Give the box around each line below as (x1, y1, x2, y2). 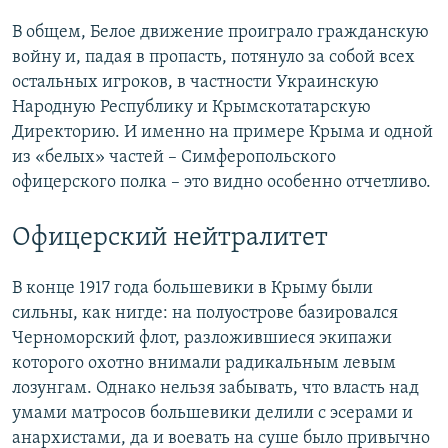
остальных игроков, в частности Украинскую (12, 72, 379, 92)
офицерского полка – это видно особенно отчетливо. (12, 172, 431, 192)
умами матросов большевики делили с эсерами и (12, 403, 413, 423)
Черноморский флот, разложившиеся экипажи (12, 328, 392, 348)
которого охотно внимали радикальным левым (12, 353, 396, 373)
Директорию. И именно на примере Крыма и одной (12, 122, 433, 142)
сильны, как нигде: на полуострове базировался (12, 303, 398, 323)
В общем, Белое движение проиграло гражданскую (12, 22, 429, 42)
